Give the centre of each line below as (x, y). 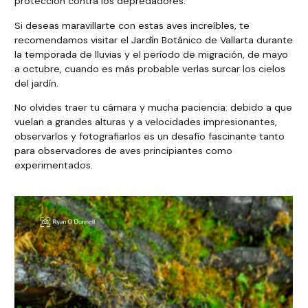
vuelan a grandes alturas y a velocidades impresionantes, (146, 121)
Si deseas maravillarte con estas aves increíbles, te (132, 25)
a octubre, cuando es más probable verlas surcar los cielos (150, 68)
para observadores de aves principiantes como (124, 150)
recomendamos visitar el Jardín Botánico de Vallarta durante (154, 40)
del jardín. (37, 83)
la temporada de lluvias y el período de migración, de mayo (152, 54)
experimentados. (54, 165)
